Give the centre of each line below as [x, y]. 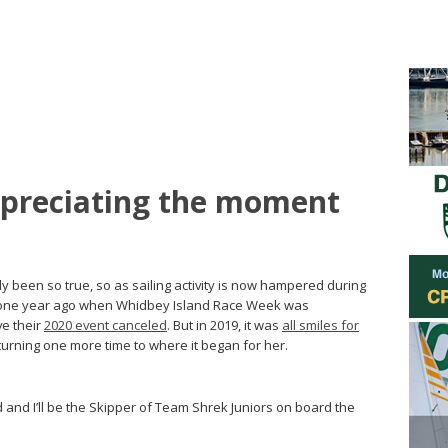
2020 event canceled [105, 325]
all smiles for [320, 325]
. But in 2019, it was [224, 325]
